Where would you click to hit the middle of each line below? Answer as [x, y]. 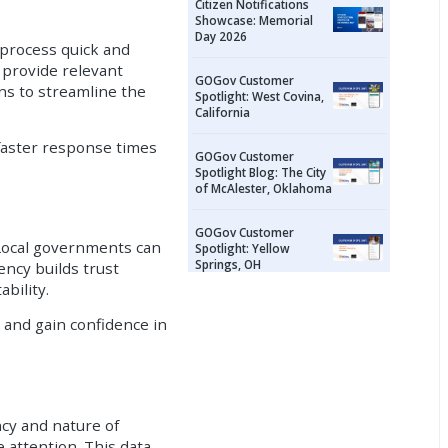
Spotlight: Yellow [243, 247]
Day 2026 [221, 35]
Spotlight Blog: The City [261, 171]
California [223, 111]
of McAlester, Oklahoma [264, 187]
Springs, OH [228, 263]
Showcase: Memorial [254, 19]
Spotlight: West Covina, [260, 95]
